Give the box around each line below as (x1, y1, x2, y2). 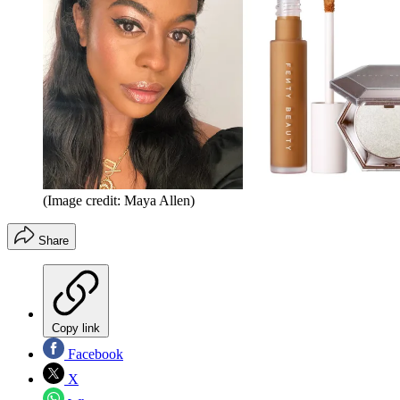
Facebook (64, 346, 123, 362)
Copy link (52, 321, 100, 336)
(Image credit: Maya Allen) (43, 193, 195, 209)
